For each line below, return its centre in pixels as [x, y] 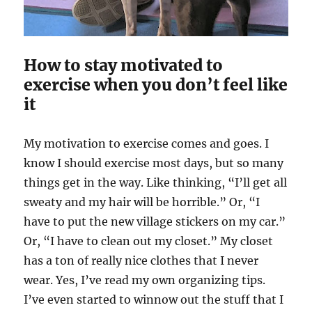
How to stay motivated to [124, 65]
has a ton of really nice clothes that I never [141, 261]
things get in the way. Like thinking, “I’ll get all [156, 183]
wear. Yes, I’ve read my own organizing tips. [145, 280]
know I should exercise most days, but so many [154, 163]
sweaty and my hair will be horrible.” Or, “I [142, 202]
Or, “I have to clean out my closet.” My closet [149, 241]
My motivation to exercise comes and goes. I [147, 144]
